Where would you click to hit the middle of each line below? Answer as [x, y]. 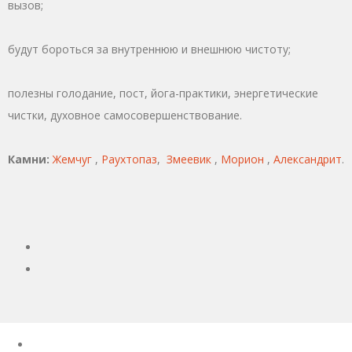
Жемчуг [72, 159]
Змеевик [189, 159]
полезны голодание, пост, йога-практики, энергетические [163, 93]
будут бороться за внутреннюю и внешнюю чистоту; [149, 49]
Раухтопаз [129, 159]
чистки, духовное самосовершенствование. [125, 115]
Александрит [308, 159]
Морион [242, 159]
